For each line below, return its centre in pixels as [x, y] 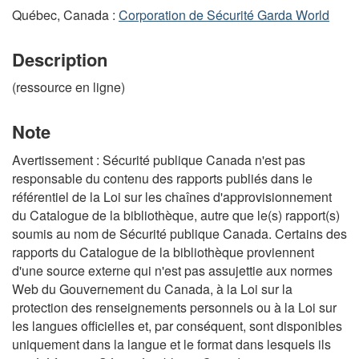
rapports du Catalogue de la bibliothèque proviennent [163, 252]
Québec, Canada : [65, 14]
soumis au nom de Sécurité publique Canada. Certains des [179, 233]
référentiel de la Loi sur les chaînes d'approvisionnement [172, 196]
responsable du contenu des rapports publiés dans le [162, 178]
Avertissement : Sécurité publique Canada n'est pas [159, 159]
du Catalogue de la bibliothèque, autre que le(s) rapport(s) [176, 215]
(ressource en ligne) [69, 87]
